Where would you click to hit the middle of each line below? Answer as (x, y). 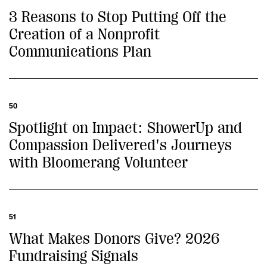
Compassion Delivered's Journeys (120, 145)
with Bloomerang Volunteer (98, 162)
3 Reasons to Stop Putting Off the (118, 17)
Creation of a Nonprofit (84, 34)
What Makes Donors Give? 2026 (114, 239)
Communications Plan (80, 52)
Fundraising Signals (74, 256)
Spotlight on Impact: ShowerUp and (125, 128)
